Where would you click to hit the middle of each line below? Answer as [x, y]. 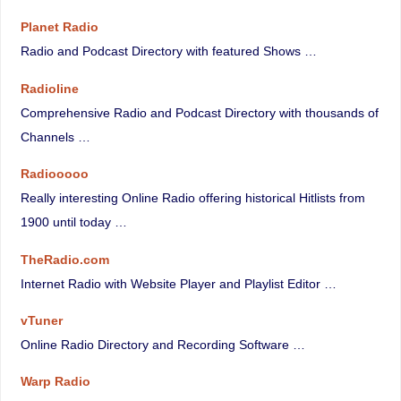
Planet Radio [59, 27]
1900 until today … [73, 222]
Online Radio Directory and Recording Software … [162, 344]
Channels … [55, 137]
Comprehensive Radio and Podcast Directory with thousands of [199, 112]
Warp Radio [55, 382]
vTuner [41, 320]
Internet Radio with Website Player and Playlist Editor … [178, 283]
